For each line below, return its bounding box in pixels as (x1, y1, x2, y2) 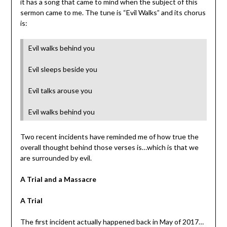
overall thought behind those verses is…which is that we (20, 143, 199, 152)
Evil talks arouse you (28, 86, 92, 95)
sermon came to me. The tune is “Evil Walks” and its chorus (20, 8, 206, 17)
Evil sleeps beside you (28, 65, 97, 74)
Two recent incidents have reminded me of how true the (20, 132, 199, 141)
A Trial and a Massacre (20, 175, 96, 184)
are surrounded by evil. (20, 154, 92, 163)
